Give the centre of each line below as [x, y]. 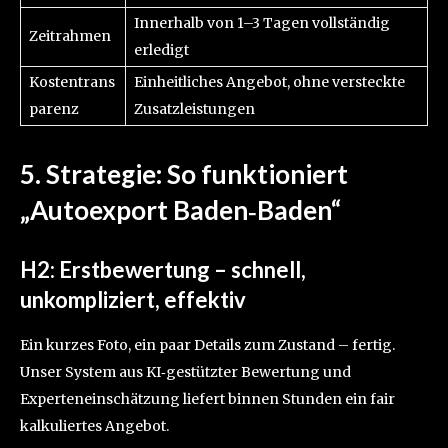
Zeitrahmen [70, 36]
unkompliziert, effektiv [133, 300]
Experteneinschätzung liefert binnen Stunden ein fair [207, 399]
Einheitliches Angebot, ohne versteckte [269, 82]
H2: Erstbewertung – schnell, [163, 270]
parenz [54, 109]
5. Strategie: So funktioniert [184, 174]
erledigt [161, 50]
